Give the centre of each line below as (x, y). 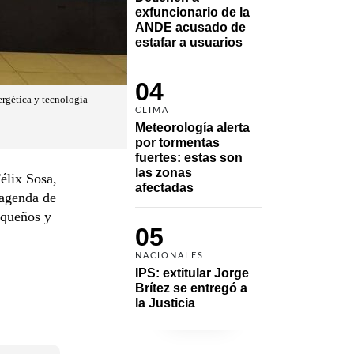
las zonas (164, 172)
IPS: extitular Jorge (192, 273)
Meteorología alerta (192, 127)
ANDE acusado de (190, 27)
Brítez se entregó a (191, 288)
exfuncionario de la (192, 12)
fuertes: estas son (189, 157)
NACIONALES (169, 255)
